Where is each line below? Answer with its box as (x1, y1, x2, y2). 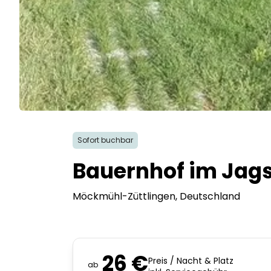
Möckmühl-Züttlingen (73, 189, 175, 203)
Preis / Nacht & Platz (148, 255, 233, 267)
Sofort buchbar (77, 135, 133, 145)
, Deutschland (175, 189, 240, 203)
